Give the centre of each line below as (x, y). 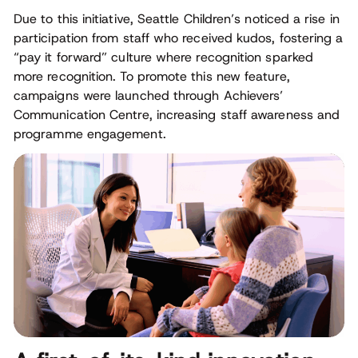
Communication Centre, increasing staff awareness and (177, 115)
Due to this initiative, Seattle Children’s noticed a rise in (177, 19)
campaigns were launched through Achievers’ (149, 96)
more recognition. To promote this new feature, (152, 77)
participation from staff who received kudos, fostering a (179, 38)
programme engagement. (90, 134)
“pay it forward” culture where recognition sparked (163, 58)
